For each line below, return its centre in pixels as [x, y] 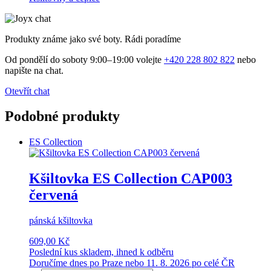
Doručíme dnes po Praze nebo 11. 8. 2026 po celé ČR [132, 263]
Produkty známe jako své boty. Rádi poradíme [93, 39]
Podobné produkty [62, 116]
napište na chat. [34, 70]
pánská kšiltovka [61, 221]
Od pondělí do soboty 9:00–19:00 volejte [84, 59]
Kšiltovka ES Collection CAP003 [131, 179]
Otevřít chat [27, 91]
